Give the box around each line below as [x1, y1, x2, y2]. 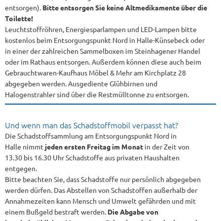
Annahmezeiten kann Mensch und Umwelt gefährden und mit [5, 196, 196, 205]
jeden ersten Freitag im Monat [45, 142, 145, 151]
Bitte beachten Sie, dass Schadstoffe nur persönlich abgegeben [5, 175, 201, 184]
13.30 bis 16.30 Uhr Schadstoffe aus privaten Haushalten [5, 153, 180, 162]
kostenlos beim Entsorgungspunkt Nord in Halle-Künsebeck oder [5, 36, 205, 44]
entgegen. [5, 164, 37, 173]
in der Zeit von [145, 142, 189, 151]
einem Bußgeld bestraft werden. [5, 207, 108, 216]
